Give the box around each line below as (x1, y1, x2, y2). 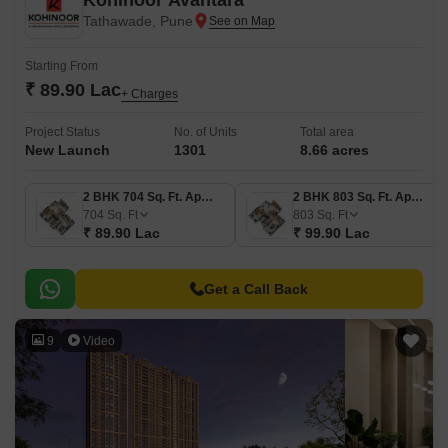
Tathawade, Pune (83, 13, 193, 29)
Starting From (25, 59, 98, 73)
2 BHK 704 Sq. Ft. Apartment (201, 190, 213, 204)
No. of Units (173, 125, 237, 139)
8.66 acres (300, 142, 370, 158)
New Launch (25, 142, 110, 158)
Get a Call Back (204, 281, 308, 297)
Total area (300, 125, 355, 139)
